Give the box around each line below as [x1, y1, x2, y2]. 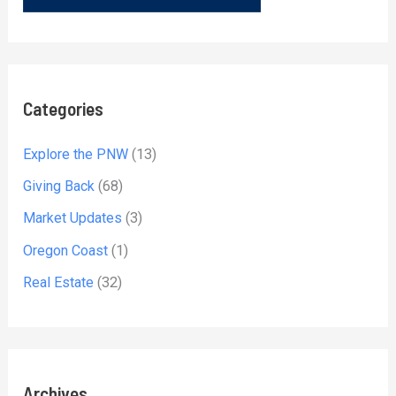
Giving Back [23, 178, 95, 195]
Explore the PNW [23, 146, 129, 164]
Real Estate [23, 273, 95, 291]
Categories [23, 97, 104, 120]
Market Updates [23, 209, 123, 227]
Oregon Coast [23, 241, 109, 259]
